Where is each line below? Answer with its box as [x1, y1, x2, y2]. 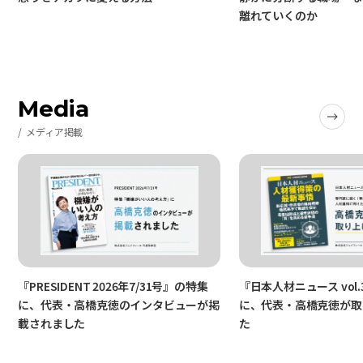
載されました [18, 314, 86, 331]
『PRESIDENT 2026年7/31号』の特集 [18, 277, 208, 294]
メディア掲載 [26, 124, 83, 139]
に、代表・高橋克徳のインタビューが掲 [18, 296, 220, 313]
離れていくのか [238, 6, 318, 23]
